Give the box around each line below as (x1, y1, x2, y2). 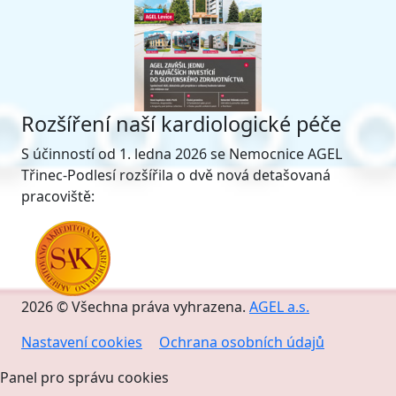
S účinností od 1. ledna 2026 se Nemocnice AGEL (21, 144, 342, 164)
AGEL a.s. (249, 297, 309, 316)
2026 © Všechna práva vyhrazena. (21, 297, 249, 316)
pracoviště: (21, 187, 95, 206)
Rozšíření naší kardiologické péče (21, 110, 341, 138)
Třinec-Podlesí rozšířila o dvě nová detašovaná (21, 165, 331, 185)
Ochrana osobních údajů (159, 332, 324, 352)
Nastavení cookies (21, 332, 142, 352)
